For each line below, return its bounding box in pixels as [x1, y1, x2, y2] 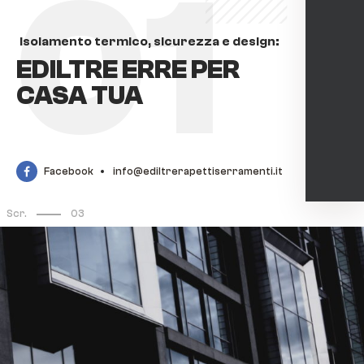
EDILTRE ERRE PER [16, 55, 240, 84]
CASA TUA [16, 81, 143, 110]
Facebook [44, 165, 93, 177]
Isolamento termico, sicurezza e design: [19, 34, 279, 49]
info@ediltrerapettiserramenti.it [113, 165, 283, 177]
